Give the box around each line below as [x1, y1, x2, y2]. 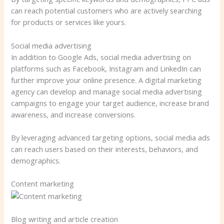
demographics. [11, 155, 61, 166]
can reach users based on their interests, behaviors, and [11, 144, 198, 154]
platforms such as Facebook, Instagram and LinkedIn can [11, 63, 201, 73]
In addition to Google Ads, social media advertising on [11, 51, 191, 62]
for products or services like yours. [11, 17, 126, 27]
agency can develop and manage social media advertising [11, 86, 202, 96]
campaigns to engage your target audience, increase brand [11, 97, 209, 108]
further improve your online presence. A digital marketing [11, 74, 202, 85]
